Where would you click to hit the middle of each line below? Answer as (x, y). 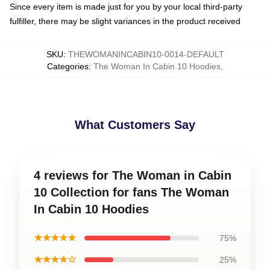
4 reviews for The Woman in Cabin (133, 175)
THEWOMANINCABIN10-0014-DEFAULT (146, 54)
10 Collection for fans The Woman (131, 192)
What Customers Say (135, 125)
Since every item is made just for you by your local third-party (126, 7)
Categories (68, 66)
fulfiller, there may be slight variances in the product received (125, 21)
